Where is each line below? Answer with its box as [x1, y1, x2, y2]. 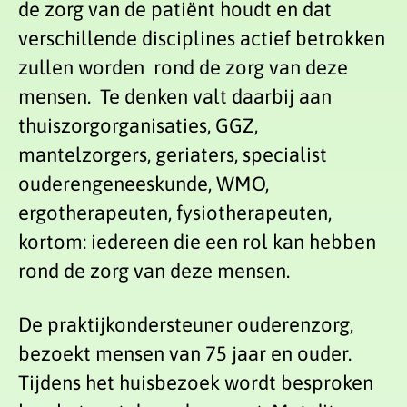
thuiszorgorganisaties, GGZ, [18, 114, 258, 138]
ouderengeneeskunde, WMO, [18, 172, 269, 196]
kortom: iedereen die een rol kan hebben [18, 230, 376, 254]
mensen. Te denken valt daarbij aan [18, 84, 332, 109]
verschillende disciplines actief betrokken [18, 26, 385, 51]
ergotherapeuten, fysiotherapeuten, [18, 201, 332, 225]
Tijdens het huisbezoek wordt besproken [18, 370, 373, 394]
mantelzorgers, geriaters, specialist [18, 143, 327, 167]
